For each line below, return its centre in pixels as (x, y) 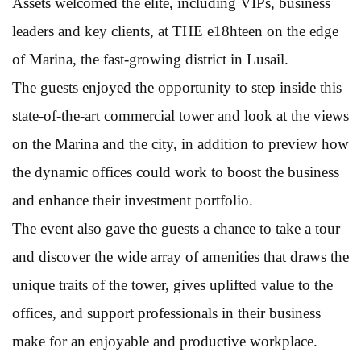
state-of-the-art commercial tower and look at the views (180, 115)
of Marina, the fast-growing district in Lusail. (150, 59)
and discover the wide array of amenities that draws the (180, 256)
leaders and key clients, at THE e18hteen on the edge (175, 31)
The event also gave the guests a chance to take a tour (176, 228)
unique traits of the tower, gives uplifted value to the (172, 284)
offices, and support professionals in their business (166, 313)
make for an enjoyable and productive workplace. (165, 341)
